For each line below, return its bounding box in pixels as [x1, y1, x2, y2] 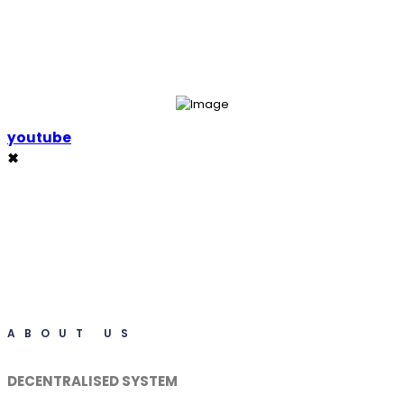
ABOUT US [7, 326, 137, 342]
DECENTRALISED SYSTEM [7, 372, 178, 391]
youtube [7, 128, 71, 148]
